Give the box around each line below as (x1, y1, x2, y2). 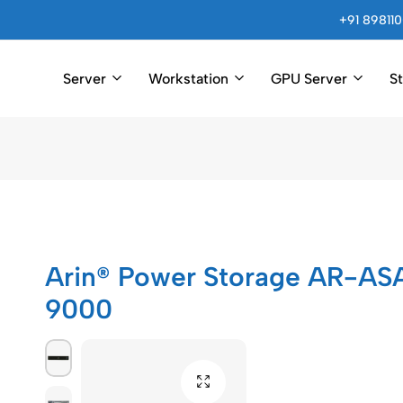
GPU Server (271, 69, 347, 87)
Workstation (148, 69, 228, 87)
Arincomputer (44, 111, 124, 126)
